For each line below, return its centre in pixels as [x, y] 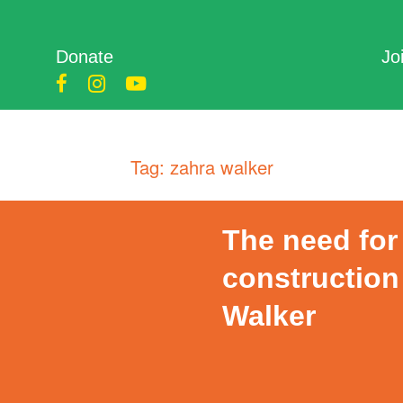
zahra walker [221, 167]
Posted [246, 341]
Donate [84, 56]
